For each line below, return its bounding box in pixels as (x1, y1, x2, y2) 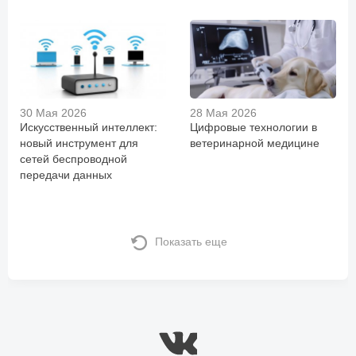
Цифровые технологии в (190, 121, 317, 134)
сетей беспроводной (20, 153, 127, 166)
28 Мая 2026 (190, 106, 257, 120)
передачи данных (20, 168, 112, 182)
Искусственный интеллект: (20, 121, 157, 134)
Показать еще (154, 235, 227, 249)
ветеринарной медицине (190, 137, 319, 150)
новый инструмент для (20, 137, 138, 150)
